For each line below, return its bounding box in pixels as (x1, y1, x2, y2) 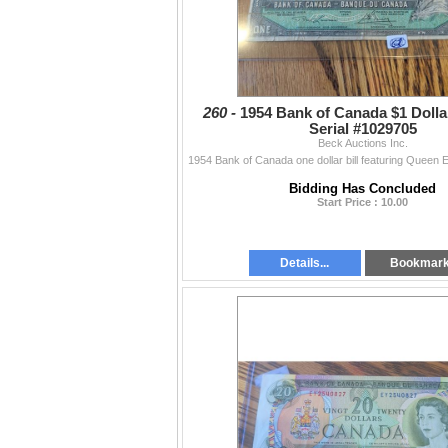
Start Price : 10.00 (317, 196, 408, 209)
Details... (280, 256, 330, 271)
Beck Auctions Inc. (317, 137, 408, 150)
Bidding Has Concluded (289, 181, 436, 197)
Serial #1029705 (308, 121, 417, 138)
